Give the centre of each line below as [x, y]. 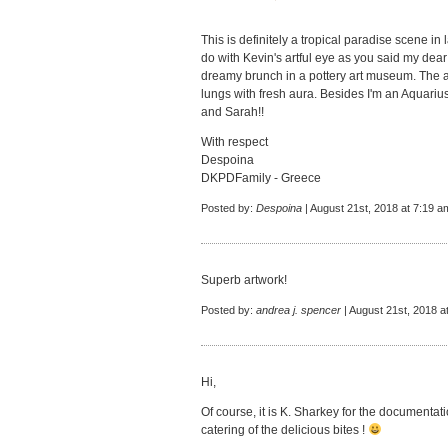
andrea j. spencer [298, 310]
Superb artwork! [244, 280]
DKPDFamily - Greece [261, 178]
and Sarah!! [232, 112]
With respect [234, 142]
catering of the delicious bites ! [284, 430]
